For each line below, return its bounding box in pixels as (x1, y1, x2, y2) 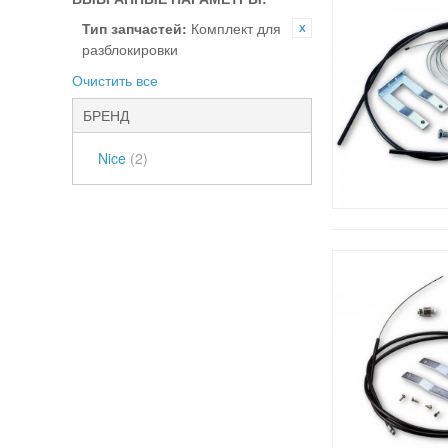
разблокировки (82, 39, 178, 59)
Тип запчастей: (82, 18, 187, 38)
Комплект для (191, 18, 281, 38)
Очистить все (72, 70, 158, 90)
